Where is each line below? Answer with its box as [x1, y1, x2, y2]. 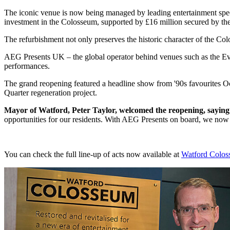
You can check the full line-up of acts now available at [4, 150, 181, 159]
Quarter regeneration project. [4, 88, 97, 97]
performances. [4, 62, 50, 70]
